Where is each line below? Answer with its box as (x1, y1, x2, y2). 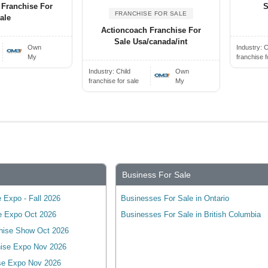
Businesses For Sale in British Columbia (120, 210, 261, 220)
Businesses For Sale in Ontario (120, 194, 229, 203)
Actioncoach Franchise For (100, 26, 201, 35)
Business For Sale (121, 170, 191, 180)
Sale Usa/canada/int (114, 37, 188, 47)
